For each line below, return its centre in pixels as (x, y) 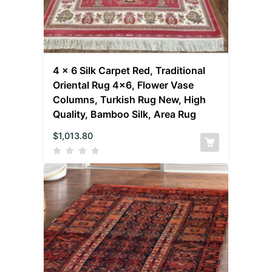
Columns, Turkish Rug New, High (130, 100)
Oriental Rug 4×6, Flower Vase (124, 85)
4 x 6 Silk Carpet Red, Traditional (129, 71)
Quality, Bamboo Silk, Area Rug (125, 114)
